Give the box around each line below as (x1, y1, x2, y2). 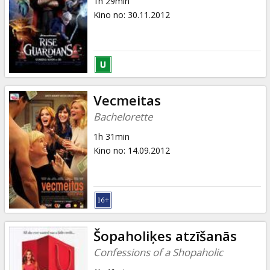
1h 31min (93, 130, 130, 142)
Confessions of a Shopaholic (93, 245, 223, 259)
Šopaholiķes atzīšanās (93, 226, 237, 245)
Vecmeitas (93, 90, 161, 110)
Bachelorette (93, 109, 152, 124)
